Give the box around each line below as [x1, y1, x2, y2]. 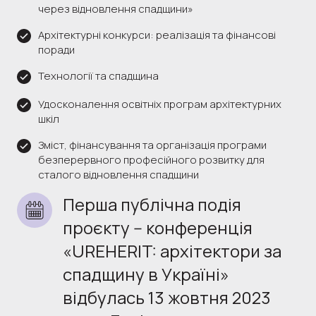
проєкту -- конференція [63, 215, 253, 239]
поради [38, 42, 75, 57]
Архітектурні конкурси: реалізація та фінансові [38, 27, 276, 42]
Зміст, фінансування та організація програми [38, 137, 267, 152]
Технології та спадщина [38, 68, 159, 83]
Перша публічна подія [63, 192, 241, 216]
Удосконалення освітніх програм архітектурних [38, 96, 281, 111]
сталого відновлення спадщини [38, 166, 199, 182]
